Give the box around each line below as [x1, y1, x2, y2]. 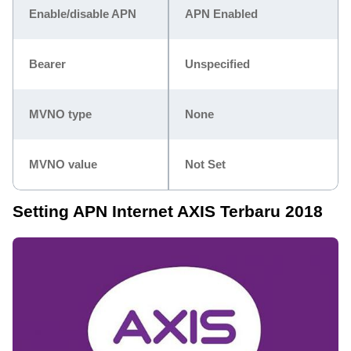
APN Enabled [185, 6, 258, 20]
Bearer [29, 56, 66, 71]
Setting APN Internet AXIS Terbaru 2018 [13, 201, 323, 220]
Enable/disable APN [29, 6, 136, 20]
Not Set [185, 157, 226, 171]
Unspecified [185, 56, 250, 71]
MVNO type [29, 107, 92, 121]
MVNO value [29, 157, 97, 171]
